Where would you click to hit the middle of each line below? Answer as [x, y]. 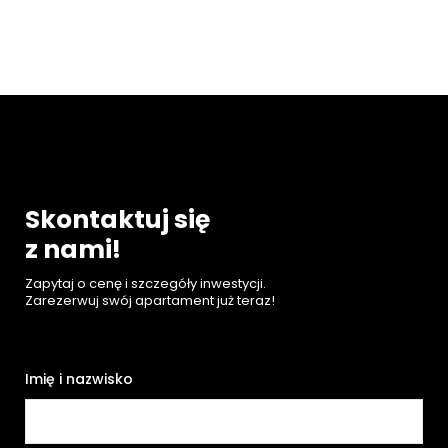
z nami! [73, 249]
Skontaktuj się [117, 219]
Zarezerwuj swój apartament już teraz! [150, 300]
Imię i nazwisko [79, 378]
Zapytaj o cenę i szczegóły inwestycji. [145, 283]
